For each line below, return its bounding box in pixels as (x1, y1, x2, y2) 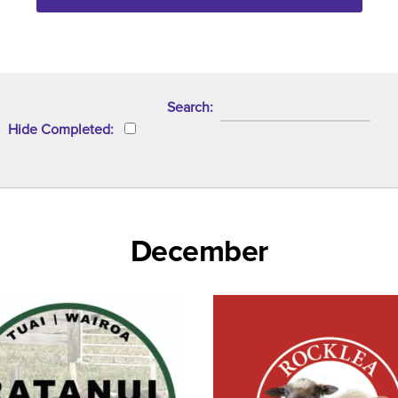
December (130, 234, 268, 270)
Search (167, 99, 210, 116)
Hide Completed (8, 121, 110, 139)
